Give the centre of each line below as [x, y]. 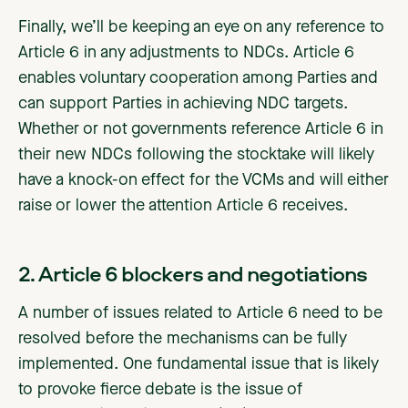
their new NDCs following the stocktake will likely [196, 155]
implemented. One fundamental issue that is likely [199, 365]
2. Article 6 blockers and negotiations [193, 274]
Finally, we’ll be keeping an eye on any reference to [201, 28]
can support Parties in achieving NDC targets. [183, 104]
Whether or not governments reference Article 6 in [201, 130]
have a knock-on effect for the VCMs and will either [204, 181]
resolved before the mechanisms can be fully [183, 339]
